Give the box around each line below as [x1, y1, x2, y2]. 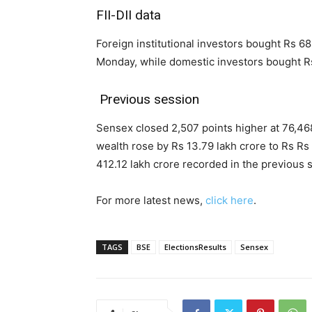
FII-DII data [96, 7, 161, 24]
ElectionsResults [164, 242, 226, 253]
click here [205, 194, 253, 208]
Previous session [96, 91, 199, 108]
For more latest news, [96, 194, 205, 208]
